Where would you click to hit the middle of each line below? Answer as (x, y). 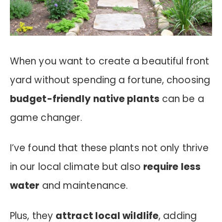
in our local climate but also (77, 166)
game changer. (46, 117)
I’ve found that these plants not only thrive (110, 148)
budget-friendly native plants (85, 99)
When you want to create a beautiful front (110, 61)
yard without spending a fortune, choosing (110, 80)
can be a (182, 99)
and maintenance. (84, 185)
